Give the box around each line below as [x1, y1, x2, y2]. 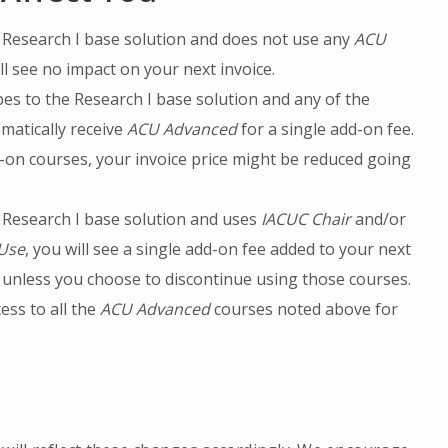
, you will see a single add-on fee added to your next [25, 238, 412, 260]
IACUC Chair [261, 208, 352, 230]
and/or [351, 208, 407, 230]
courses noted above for [210, 298, 399, 320]
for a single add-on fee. [237, 118, 415, 140]
